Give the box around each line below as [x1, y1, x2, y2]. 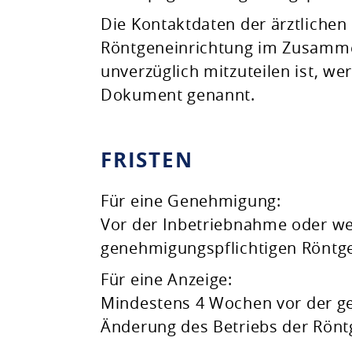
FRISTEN [101, 145, 193, 174]
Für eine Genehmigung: [101, 190, 281, 211]
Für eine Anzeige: [101, 269, 233, 290]
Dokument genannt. [101, 84, 255, 105]
